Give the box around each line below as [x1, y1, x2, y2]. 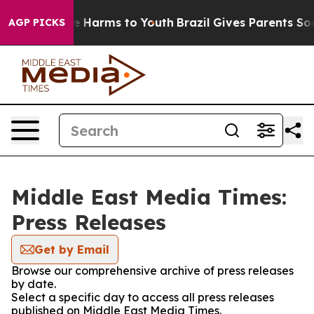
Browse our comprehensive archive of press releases [11, 264, 294, 278]
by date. [11, 277, 56, 291]
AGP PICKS [8, 16, 65, 29]
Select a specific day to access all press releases [11, 290, 274, 304]
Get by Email [34, 243, 109, 257]
